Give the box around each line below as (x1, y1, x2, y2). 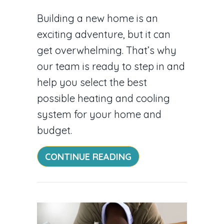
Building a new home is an (37, 11, 158, 24)
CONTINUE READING (45, 150, 131, 162)
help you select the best (37, 75, 147, 88)
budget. (37, 123, 72, 136)
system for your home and (37, 107, 161, 120)
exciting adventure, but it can (37, 27, 170, 40)
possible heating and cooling (37, 91, 170, 104)
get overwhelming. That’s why (37, 43, 176, 56)
